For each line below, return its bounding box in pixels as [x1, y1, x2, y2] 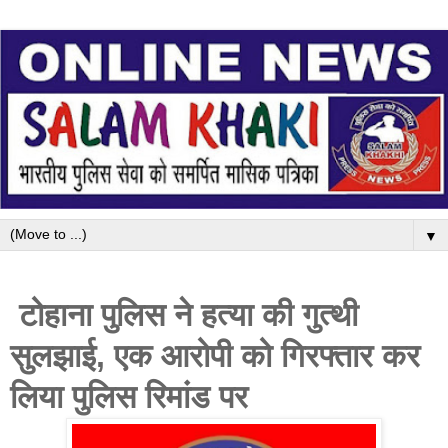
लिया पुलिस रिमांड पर [10, 378, 248, 415]
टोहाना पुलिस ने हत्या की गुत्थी [10, 296, 358, 333]
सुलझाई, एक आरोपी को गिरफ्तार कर [10, 337, 420, 374]
